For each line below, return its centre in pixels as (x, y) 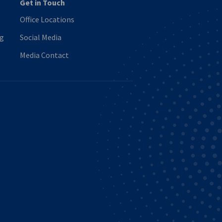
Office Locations (47, 20)
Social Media (41, 37)
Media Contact (44, 55)
